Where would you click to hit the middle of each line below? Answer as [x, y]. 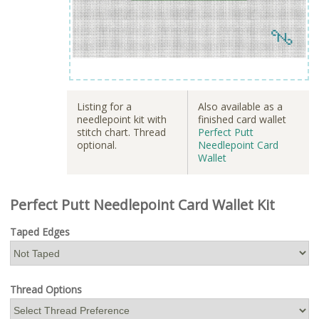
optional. [97, 145]
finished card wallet [242, 119]
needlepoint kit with [122, 119]
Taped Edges [40, 232]
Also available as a [240, 106]
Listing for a [104, 106]
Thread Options [46, 289]
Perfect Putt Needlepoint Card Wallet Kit [142, 204]
